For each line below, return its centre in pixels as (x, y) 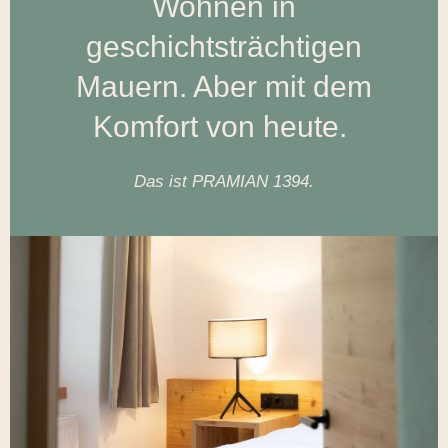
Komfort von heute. (224, 127)
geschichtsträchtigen (224, 47)
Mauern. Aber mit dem (224, 87)
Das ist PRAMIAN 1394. (224, 182)
